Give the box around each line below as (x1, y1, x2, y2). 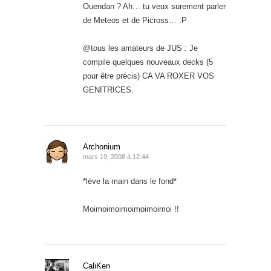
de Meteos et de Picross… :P (83, 15, 187, 25)
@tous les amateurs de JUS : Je (83, 43, 198, 53)
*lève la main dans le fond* (83, 176, 177, 186)
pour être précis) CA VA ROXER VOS (83, 71, 214, 80)
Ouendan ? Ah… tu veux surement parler (83, 1, 226, 11)
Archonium (83, 142, 120, 151)
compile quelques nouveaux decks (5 (83, 57, 213, 67)
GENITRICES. (83, 85, 134, 94)
